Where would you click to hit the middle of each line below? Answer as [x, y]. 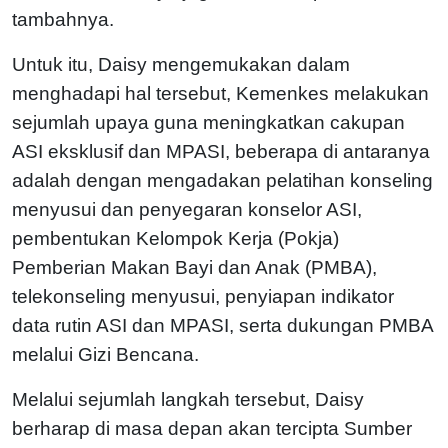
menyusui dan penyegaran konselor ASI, [187, 209]
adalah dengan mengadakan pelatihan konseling [222, 180]
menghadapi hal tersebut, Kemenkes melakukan [220, 93]
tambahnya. [63, 19]
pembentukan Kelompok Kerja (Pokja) [175, 238]
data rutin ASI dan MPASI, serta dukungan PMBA [222, 325]
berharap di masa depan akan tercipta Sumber [212, 428]
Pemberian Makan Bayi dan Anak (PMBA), [194, 267]
